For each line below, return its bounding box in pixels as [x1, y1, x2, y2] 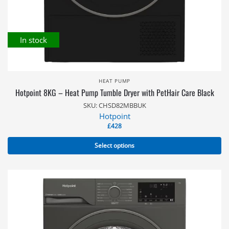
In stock [20, 34, 47, 45]
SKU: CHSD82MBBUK [83, 101, 146, 110]
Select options [95, 141, 134, 150]
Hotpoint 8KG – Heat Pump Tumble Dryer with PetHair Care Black [15, 86, 214, 99]
